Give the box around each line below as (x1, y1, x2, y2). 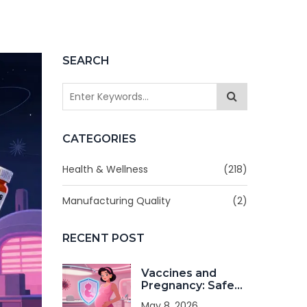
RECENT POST (62, 232, 145, 245)
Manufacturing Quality (62, 194, 171, 208)
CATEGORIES (62, 132, 136, 145)
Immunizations (141, 291, 224, 304)
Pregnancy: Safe (141, 279, 234, 292)
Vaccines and (141, 267, 217, 280)
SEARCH (62, 54, 110, 67)
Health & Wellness (62, 162, 148, 176)
